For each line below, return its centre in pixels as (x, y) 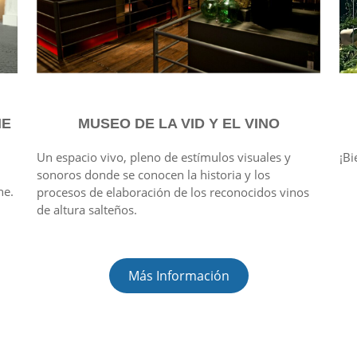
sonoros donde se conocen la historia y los (153, 174)
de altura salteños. (87, 209)
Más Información (178, 275)
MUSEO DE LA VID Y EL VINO (178, 123)
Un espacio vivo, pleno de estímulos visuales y (164, 157)
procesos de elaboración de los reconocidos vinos (173, 192)
